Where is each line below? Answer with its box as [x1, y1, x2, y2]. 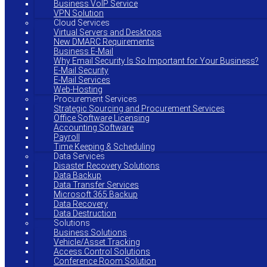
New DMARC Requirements [54, 37, 154, 46]
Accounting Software [54, 123, 133, 132]
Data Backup [54, 170, 101, 180]
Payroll [54, 132, 80, 142]
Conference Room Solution [54, 256, 156, 266]
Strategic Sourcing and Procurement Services [54, 104, 225, 113]
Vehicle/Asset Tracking [54, 237, 140, 247]
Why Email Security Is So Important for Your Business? [54, 56, 259, 66]
